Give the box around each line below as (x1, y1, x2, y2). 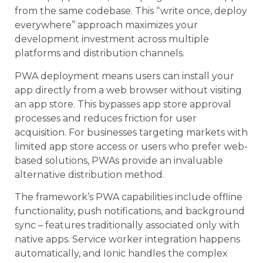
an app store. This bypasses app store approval (15, 98, 231, 110)
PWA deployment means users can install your (15, 70, 234, 82)
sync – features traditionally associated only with (15, 219, 240, 231)
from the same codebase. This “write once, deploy (15, 5, 247, 17)
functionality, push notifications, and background (15, 205, 245, 217)
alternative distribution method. (15, 168, 164, 180)
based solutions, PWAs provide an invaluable (15, 154, 223, 166)
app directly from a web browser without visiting (15, 84, 242, 96)
